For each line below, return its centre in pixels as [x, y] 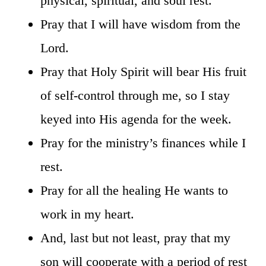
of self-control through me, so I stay [135, 95]
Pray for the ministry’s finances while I [143, 142]
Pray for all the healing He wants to [134, 190]
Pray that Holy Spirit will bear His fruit [143, 71]
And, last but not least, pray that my [135, 237]
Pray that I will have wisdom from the [140, 24]
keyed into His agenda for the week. [136, 119]
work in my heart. [87, 214]
